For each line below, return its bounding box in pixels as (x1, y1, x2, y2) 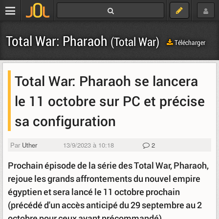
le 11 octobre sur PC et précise (15, 92, 205, 109)
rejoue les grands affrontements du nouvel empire (8, 173, 200, 184)
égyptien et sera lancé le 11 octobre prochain (8, 186, 180, 197)
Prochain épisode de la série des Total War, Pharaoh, (8, 159, 209, 171)
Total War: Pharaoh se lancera (15, 72, 198, 89)
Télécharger (173, 37, 205, 47)
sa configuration (15, 112, 116, 130)
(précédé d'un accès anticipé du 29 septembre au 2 (8, 199, 202, 211)
